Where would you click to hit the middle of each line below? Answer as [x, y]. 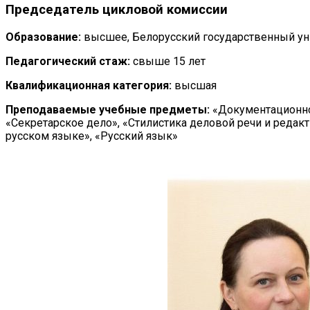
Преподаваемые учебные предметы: [108, 109]
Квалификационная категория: [89, 85]
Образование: [43, 37]
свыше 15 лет [168, 61]
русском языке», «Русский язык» [92, 136]
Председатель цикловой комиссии [117, 9]
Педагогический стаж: [68, 61]
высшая [194, 85]
